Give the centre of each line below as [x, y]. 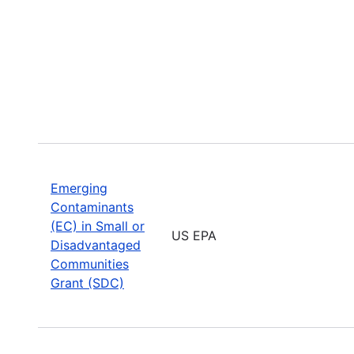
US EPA [194, 235]
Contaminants [92, 207]
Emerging [79, 188]
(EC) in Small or [98, 226]
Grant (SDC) [87, 282]
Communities [90, 264]
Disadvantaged [96, 245]
